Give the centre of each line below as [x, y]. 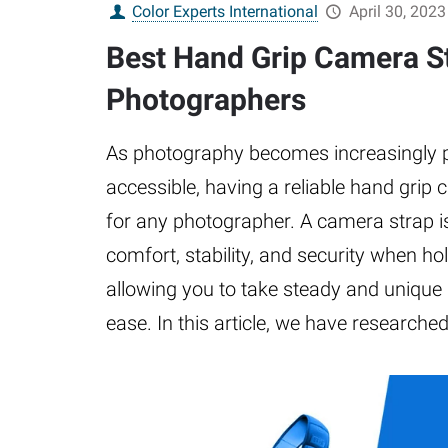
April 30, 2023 [397, 12]
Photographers [205, 100]
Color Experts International [225, 12]
